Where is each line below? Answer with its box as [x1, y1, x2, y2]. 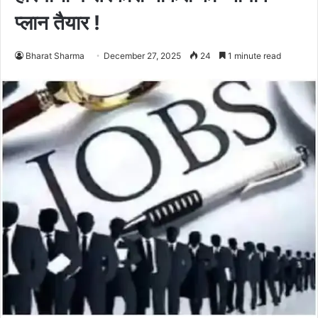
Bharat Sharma [26, 50, 84, 61]
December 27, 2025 [104, 50, 181, 61]
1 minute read [226, 50, 281, 61]
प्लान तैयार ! [15, 11, 100, 35]
